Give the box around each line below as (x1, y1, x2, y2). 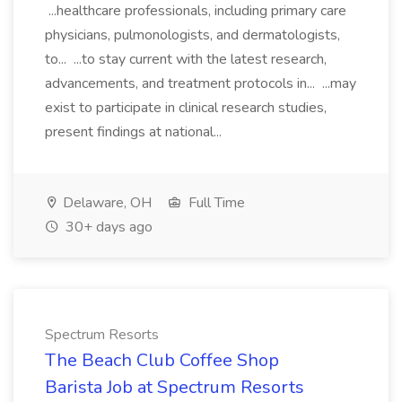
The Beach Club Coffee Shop (45, 348, 279, 372)
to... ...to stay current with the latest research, (45, 49, 327, 69)
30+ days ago (62, 217, 153, 237)
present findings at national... (45, 122, 225, 142)
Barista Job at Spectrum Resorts (45, 375, 304, 399)
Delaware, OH (59, 193, 152, 213)
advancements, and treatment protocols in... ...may (45, 74, 356, 93)
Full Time (185, 193, 245, 213)
